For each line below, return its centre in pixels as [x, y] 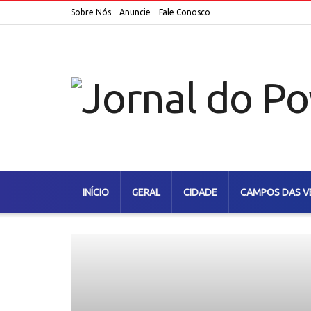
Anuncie [135, 12]
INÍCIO [96, 192]
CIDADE [200, 192]
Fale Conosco [185, 12]
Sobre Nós [91, 12]
